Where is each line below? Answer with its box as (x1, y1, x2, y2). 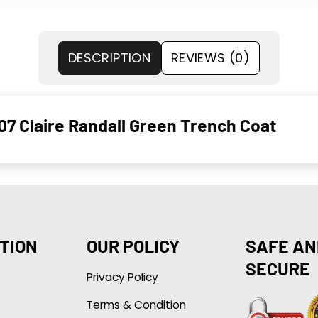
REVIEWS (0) (171, 48, 250, 67)
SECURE (245, 257, 310, 279)
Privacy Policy (86, 269, 158, 285)
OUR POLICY (86, 234, 180, 256)
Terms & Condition (86, 297, 186, 312)
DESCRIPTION (68, 48, 150, 67)
